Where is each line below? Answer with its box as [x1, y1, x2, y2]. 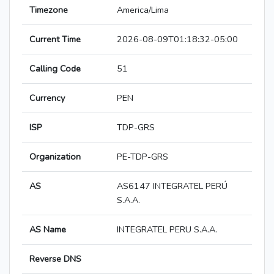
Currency [29, 92, 65, 105]
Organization [29, 150, 81, 163]
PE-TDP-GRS [117, 150, 168, 163]
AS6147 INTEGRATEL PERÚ [117, 180, 228, 193]
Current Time [29, 33, 81, 46]
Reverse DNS [29, 253, 81, 265]
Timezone [29, 4, 68, 17]
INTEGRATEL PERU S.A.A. [117, 223, 217, 236]
